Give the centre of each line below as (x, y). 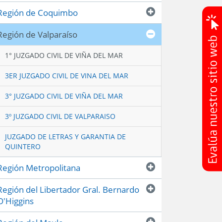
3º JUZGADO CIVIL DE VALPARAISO (60, 116)
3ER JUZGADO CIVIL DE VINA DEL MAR (67, 76)
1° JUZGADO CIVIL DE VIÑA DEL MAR (64, 55)
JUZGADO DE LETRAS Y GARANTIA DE (66, 137)
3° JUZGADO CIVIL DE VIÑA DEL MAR (64, 96)
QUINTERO (23, 146)
